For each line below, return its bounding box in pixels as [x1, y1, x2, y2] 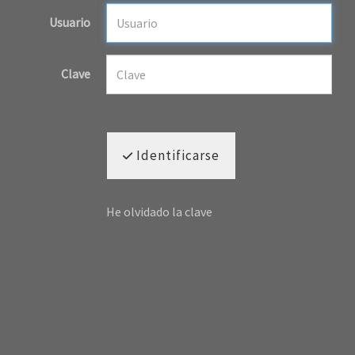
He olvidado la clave [106, 203, 212, 219]
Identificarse [133, 146, 219, 164]
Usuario [49, 14, 90, 31]
